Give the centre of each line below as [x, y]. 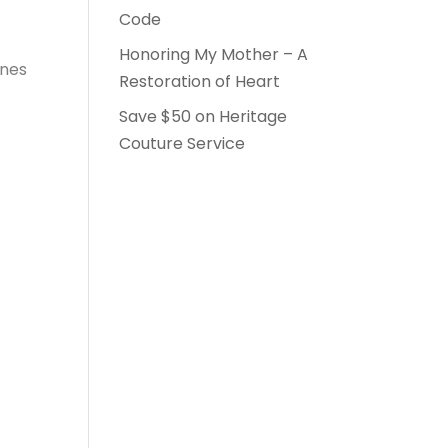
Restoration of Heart [200, 81]
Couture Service [182, 143]
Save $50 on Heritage [203, 116]
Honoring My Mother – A [214, 54]
